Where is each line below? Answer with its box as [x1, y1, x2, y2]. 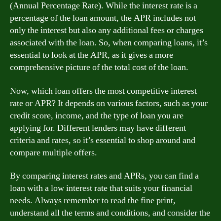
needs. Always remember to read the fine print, [10, 195, 176, 206]
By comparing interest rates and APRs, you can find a [10, 170, 199, 182]
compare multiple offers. [10, 147, 97, 158]
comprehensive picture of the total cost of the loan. [10, 62, 188, 73]
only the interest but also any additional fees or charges [10, 25, 203, 36]
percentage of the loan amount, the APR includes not [10, 12, 196, 24]
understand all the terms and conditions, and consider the [10, 207, 210, 219]
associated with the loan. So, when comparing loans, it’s [10, 37, 208, 48]
